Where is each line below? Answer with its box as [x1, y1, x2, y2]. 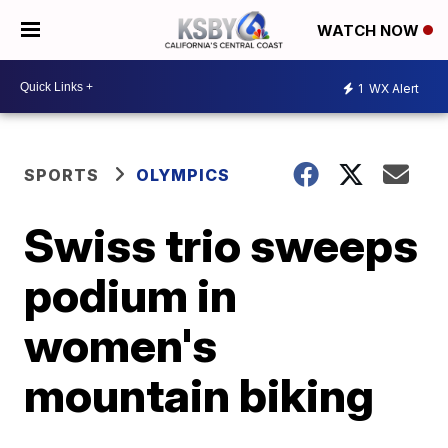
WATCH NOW [317, 21, 423, 41]
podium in [24, 267, 238, 323]
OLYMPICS [136, 165, 231, 185]
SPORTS [24, 165, 100, 185]
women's [24, 317, 218, 373]
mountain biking [24, 367, 375, 423]
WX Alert [366, 80, 419, 96]
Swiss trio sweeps [24, 217, 419, 273]
